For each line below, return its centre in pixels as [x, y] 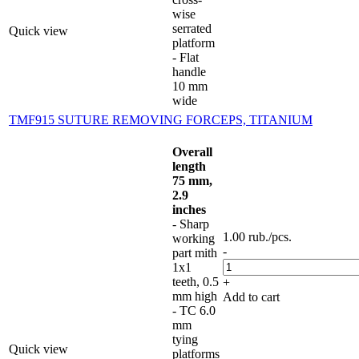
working [194, 238]
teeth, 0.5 [196, 281]
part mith [195, 252]
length [189, 166]
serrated [192, 28]
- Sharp [191, 224]
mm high [195, 296]
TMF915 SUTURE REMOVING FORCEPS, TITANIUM [161, 119]
